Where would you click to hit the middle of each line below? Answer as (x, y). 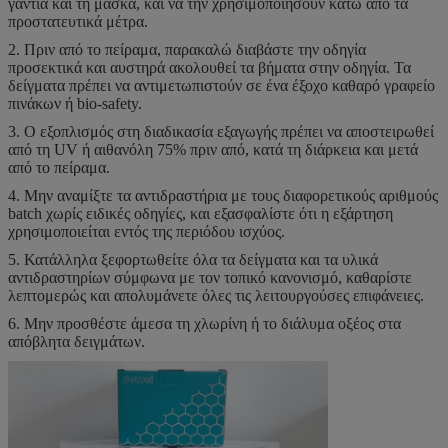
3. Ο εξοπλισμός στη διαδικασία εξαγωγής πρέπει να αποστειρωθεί (221, 131)
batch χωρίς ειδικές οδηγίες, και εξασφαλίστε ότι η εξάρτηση (200, 213)
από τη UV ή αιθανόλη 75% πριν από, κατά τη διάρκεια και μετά (213, 149)
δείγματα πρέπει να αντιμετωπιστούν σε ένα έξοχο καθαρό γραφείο (221, 85)
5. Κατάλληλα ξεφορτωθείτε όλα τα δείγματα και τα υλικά (193, 259)
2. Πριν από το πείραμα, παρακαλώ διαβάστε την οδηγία (187, 49)
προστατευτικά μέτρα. (78, 21)
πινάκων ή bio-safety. (75, 103)
